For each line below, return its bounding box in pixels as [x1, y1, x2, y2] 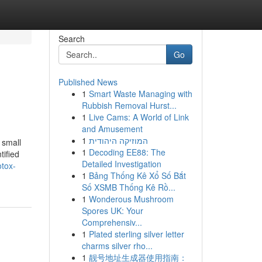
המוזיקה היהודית [88, 135, 148, 146]
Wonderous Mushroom [88, 193, 174, 205]
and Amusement [81, 123, 143, 135]
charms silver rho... [81, 240, 153, 251]
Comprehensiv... [81, 216, 142, 228]
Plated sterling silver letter [88, 228, 184, 240]
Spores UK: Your [81, 205, 143, 216]
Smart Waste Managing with [88, 88, 192, 99]
